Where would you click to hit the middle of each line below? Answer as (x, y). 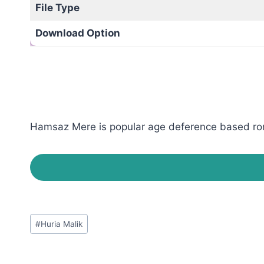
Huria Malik (62, 224)
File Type (57, 7)
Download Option (77, 33)
